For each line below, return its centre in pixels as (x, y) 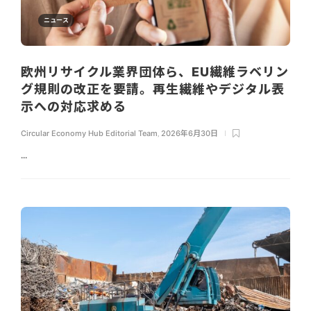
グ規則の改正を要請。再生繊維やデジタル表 (153, 90)
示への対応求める (75, 107)
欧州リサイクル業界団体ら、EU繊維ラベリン (155, 72)
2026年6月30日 (190, 134)
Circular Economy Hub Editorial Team (89, 134)
